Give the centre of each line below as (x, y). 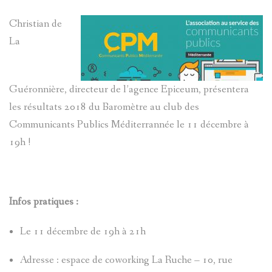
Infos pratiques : (44, 202)
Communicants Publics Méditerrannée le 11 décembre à (129, 125)
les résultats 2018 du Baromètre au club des (104, 107)
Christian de (36, 24)
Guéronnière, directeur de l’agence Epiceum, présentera (129, 90)
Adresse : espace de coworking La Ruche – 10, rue (126, 260)
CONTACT (36, 10)
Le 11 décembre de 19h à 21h (83, 232)
